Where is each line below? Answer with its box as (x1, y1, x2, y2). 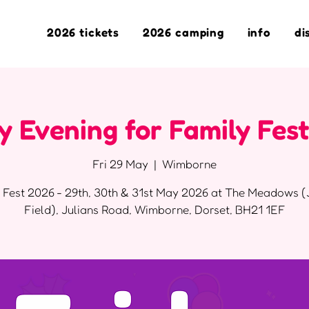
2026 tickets (46, 25, 120, 39)
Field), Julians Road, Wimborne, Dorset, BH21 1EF (23, 202, 286, 217)
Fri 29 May (92, 157, 148, 171)
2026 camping (142, 25, 224, 39)
